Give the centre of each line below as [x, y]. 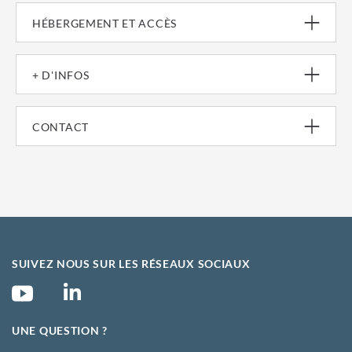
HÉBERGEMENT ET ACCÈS [104, 23]
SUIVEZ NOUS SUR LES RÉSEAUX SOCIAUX [131, 264]
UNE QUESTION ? [60, 331]
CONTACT [60, 126]
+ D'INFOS [61, 75]
